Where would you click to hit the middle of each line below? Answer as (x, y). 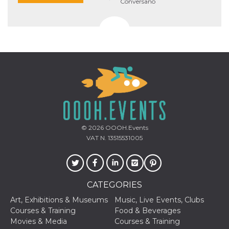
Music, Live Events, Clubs (159, 200)
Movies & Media (39, 222)
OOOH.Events (126, 128)
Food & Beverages (147, 211)
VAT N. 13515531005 (114, 138)
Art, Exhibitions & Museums (59, 200)
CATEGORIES (114, 185)
